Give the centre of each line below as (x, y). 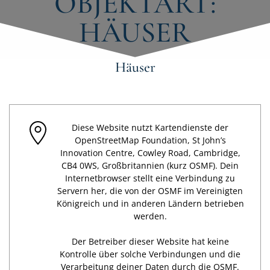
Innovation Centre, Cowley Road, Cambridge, (150, 153)
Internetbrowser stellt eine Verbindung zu (150, 178)
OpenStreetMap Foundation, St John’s (150, 140)
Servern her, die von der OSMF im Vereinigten (150, 191)
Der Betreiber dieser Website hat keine (150, 242)
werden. (150, 216)
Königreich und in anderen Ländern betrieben (150, 204)
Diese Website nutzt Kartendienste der (150, 128)
